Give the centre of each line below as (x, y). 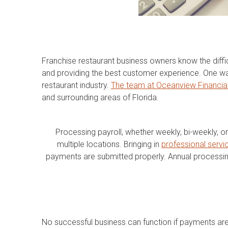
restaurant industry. (76, 85)
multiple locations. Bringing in (109, 144)
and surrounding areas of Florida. (100, 97)
